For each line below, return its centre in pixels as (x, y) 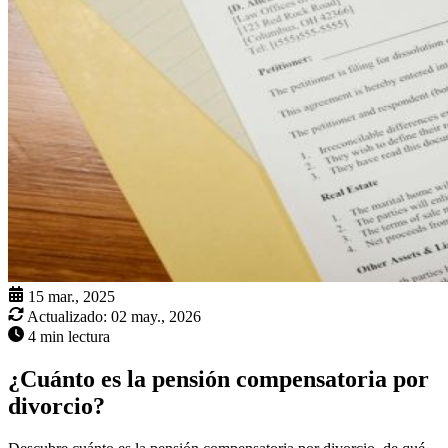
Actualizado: (67, 317)
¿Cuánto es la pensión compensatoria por (218, 379)
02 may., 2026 (156, 317)
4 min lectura (69, 337)
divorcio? (56, 406)
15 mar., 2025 (71, 297)
